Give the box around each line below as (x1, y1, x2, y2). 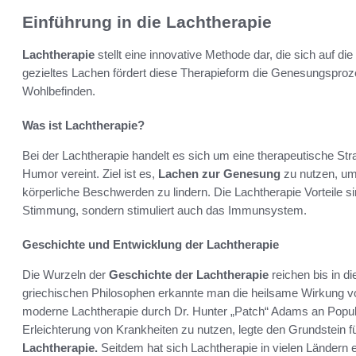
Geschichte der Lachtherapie (109, 267, 269, 281)
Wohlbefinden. (22, 83, 95, 98)
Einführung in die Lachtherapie (22, 13, 272, 32)
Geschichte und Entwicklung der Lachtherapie (22, 237, 279, 251)
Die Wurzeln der (22, 267, 109, 281)
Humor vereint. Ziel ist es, (22, 166, 158, 180)
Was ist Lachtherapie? (22, 118, 145, 132)
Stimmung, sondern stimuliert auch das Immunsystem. (22, 203, 307, 217)
